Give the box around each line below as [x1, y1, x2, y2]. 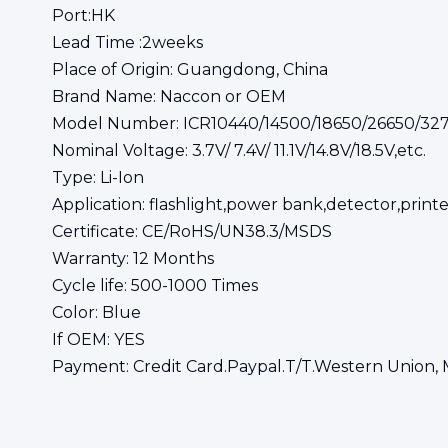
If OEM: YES [52, 330, 145, 349]
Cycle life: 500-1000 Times [52, 276, 258, 295]
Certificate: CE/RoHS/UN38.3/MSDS [52, 222, 332, 241]
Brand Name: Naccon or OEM [52, 87, 286, 106]
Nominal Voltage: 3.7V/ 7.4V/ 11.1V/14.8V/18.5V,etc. [52, 141, 426, 160]
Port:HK [52, 6, 115, 25]
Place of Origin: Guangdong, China [52, 60, 328, 79]
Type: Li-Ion [52, 168, 144, 187]
